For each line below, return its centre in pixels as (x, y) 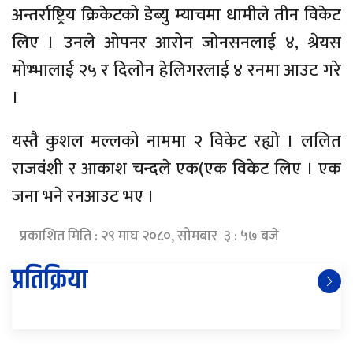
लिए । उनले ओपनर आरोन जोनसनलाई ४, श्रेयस (176, 43)
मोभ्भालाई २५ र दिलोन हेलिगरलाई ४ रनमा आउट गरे (176, 71)
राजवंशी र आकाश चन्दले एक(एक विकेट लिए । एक (176, 169)
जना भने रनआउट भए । (83, 197)
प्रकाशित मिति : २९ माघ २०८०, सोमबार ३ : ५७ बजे (149, 237)
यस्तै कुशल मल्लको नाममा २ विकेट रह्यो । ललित (176, 142)
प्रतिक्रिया (50, 281)
